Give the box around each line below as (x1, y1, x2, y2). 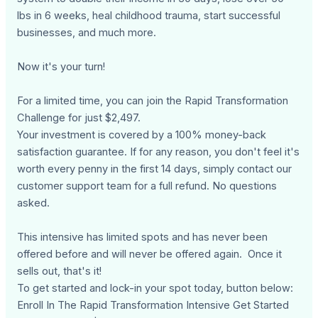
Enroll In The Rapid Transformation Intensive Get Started (17, 299, 290, 312)
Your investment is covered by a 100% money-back (17, 128, 267, 142)
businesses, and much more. (17, 26, 157, 40)
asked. (17, 197, 50, 210)
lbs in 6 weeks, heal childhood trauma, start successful (17, 9, 281, 23)
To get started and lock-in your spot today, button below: (17, 282, 294, 295)
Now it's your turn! (17, 60, 106, 74)
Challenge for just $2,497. (17, 111, 141, 125)
